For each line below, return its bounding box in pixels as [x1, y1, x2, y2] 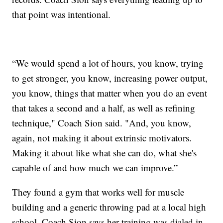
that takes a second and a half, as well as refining [12, 101, 196, 114]
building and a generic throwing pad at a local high [12, 200, 207, 213]
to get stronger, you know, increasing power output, [12, 71, 208, 84]
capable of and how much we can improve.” [12, 161, 178, 174]
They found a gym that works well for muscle [12, 185, 185, 198]
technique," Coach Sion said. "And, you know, [12, 116, 192, 129]
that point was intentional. [12, 7, 111, 20]
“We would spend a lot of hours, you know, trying [12, 56, 204, 69]
